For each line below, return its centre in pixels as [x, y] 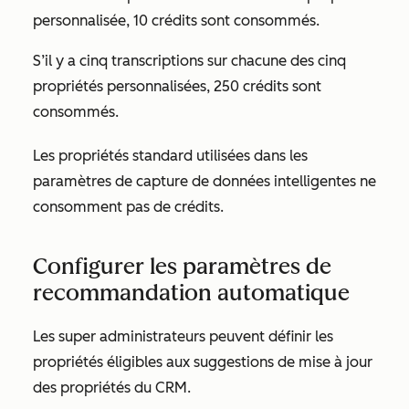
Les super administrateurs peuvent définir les [183, 336]
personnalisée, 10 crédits [117, 21]
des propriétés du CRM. [112, 388]
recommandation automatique [191, 293]
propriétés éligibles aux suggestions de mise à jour [203, 362]
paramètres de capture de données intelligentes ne [204, 181]
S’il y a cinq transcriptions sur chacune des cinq [189, 61]
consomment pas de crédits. [130, 207]
